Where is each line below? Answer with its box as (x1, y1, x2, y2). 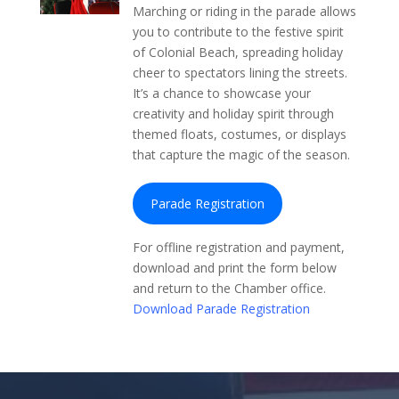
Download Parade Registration (132, 299, 310, 317)
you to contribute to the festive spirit (132, 23, 344, 40)
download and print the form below (132, 258, 337, 276)
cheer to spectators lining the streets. (132, 64, 347, 81)
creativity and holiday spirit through (132, 105, 334, 122)
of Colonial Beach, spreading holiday (132, 44, 343, 61)
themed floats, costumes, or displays (132, 126, 346, 142)
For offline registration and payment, (132, 238, 345, 256)
